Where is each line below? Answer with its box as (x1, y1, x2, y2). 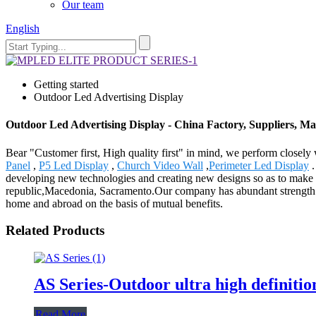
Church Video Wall (117, 159, 203, 171)
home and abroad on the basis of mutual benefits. (6, 197, 223, 209)
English (6, 23, 39, 35)
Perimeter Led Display (209, 159, 309, 171)
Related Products (6, 223, 104, 238)
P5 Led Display (39, 159, 109, 171)
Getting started (34, 78, 99, 90)
